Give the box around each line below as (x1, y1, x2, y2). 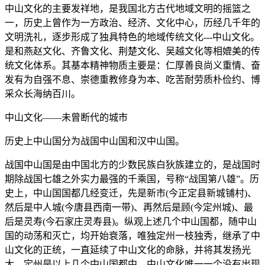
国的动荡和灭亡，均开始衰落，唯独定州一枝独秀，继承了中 (5, 231, 260, 241)
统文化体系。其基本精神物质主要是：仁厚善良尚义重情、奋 (5, 60, 260, 71)
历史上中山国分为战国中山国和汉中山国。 (5, 136, 185, 147)
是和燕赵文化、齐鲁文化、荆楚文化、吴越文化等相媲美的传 (5, 46, 260, 57)
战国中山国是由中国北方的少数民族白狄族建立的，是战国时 (5, 160, 260, 170)
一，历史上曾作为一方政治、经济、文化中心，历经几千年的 (5, 18, 260, 28)
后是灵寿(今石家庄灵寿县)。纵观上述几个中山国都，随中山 (5, 216, 257, 227)
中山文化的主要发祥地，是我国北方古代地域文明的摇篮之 (5, 4, 251, 14)
